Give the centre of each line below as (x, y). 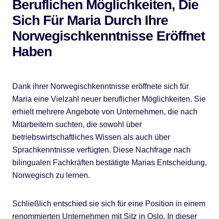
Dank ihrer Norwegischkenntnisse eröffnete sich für (100, 86)
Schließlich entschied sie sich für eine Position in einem (109, 203)
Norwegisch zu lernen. (51, 175)
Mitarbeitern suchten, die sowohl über (77, 124)
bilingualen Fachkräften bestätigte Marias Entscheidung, (109, 162)
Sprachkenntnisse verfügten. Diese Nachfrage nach (101, 150)
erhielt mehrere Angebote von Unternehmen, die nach (105, 111)
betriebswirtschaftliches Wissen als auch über (91, 137)
